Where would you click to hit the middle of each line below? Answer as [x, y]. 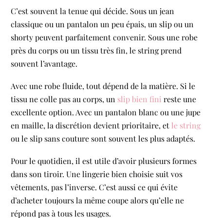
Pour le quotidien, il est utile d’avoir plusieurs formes [104, 161]
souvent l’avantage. [44, 63]
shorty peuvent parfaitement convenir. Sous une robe [104, 37]
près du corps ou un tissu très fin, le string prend [96, 50]
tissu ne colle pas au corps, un [64, 99]
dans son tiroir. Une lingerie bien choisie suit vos [97, 174]
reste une [179, 99]
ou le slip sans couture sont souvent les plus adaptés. [103, 139]
